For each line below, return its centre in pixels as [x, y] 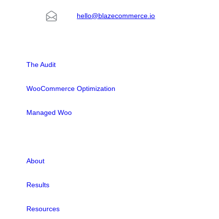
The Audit [41, 64]
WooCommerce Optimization [71, 88]
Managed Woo [49, 112]
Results [38, 185]
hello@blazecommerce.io [116, 16]
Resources [43, 208]
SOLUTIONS [47, 40]
